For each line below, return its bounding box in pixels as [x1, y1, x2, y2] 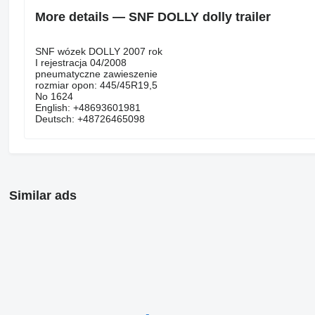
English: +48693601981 [34, 101, 141, 113]
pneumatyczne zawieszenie [34, 67, 157, 79]
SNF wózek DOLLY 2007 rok [34, 45, 162, 57]
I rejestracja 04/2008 [34, 56, 127, 68]
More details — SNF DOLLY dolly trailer [34, 10, 271, 25]
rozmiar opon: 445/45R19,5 [34, 79, 157, 91]
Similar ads [8, 188, 77, 202]
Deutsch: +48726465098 [34, 112, 145, 124]
